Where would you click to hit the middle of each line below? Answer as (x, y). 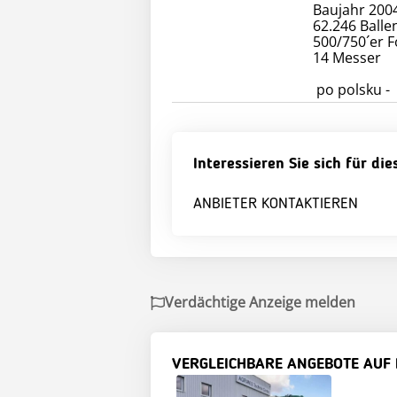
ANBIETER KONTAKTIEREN (276, 204)
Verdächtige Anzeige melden (260, 303)
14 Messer (346, 58)
